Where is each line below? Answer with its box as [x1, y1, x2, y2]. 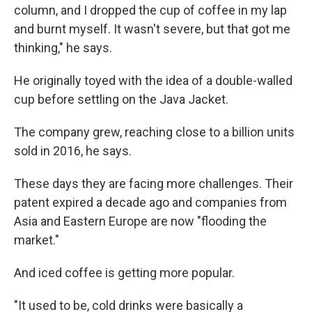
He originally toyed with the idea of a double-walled [14, 73, 292, 88]
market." [14, 233, 59, 247]
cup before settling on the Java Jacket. [14, 92, 228, 107]
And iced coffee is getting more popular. [14, 265, 235, 280]
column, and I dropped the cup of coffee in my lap [14, 3, 287, 17]
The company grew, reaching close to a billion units [14, 125, 295, 139]
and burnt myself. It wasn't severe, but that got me [14, 22, 290, 36]
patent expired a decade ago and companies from [14, 195, 287, 210]
